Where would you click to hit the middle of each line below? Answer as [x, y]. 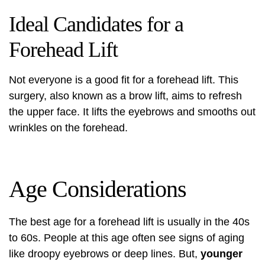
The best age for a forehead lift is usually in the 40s [129, 222]
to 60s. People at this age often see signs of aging [127, 238]
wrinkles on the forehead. [68, 128]
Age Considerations [98, 189]
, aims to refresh [204, 96]
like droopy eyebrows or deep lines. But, [105, 254]
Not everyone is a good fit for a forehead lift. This [124, 80]
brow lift [147, 96]
